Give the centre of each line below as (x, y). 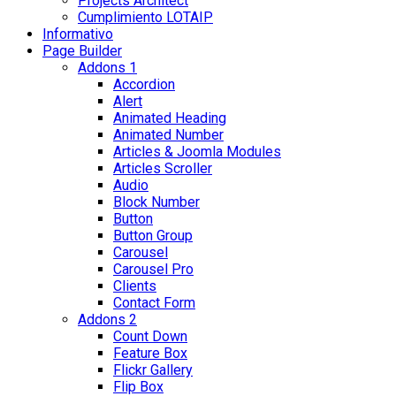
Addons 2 (107, 320)
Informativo (78, 34)
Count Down (150, 337)
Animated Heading (170, 118)
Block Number (156, 202)
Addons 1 (107, 68)
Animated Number (168, 135)
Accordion (144, 85)
